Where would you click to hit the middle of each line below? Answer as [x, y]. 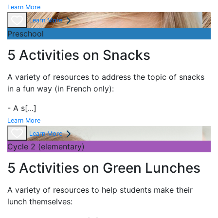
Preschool [26, 33]
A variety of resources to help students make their [100, 190]
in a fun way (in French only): [61, 88]
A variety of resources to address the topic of [93, 77]
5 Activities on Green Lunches [104, 168]
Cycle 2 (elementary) [46, 147]
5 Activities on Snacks [79, 55]
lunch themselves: [40, 202]
